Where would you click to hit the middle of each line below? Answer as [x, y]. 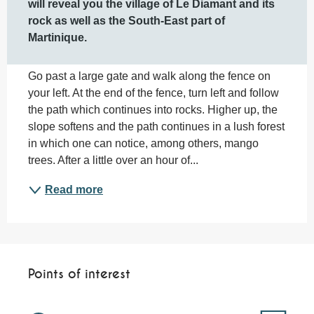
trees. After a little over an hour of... [113, 161]
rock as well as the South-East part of [127, 21]
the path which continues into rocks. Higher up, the [153, 110]
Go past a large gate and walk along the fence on [149, 76]
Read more [74, 190]
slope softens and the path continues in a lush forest [156, 127]
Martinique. [57, 38]
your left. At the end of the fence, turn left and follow [153, 93]
